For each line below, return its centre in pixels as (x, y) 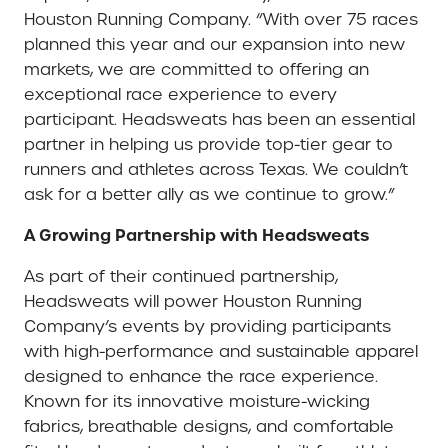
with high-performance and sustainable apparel (221, 351)
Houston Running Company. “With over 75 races (221, 19)
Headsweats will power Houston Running (193, 301)
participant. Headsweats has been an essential (219, 119)
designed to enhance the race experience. (201, 376)
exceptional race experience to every (180, 94)
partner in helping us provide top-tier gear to (208, 144)
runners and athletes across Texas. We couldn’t (216, 169)
